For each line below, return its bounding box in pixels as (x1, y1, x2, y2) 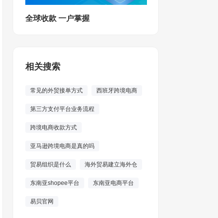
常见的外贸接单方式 (30, 87, 83, 94)
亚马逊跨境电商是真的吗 (30, 143, 94, 149)
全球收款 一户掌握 (25, 14, 90, 22)
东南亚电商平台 (93, 180, 134, 186)
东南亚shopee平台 (30, 180, 79, 186)
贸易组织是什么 (30, 161, 71, 168)
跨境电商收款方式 (30, 124, 77, 131)
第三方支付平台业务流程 (30, 106, 94, 112)
